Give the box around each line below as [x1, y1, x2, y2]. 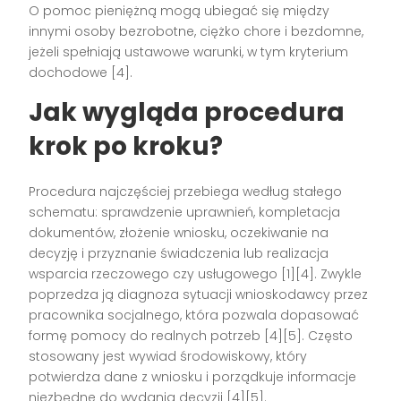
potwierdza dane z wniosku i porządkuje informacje [29, 367, 357, 386]
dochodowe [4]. [29, 63, 133, 81]
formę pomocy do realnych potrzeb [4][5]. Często [29, 326, 354, 345]
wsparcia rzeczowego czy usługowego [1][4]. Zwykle [29, 264, 363, 283]
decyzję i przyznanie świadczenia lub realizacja [29, 243, 329, 262]
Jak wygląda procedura [29, 94, 346, 130]
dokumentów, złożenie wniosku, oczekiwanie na [29, 223, 329, 242]
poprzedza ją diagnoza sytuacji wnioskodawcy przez [29, 285, 369, 303]
